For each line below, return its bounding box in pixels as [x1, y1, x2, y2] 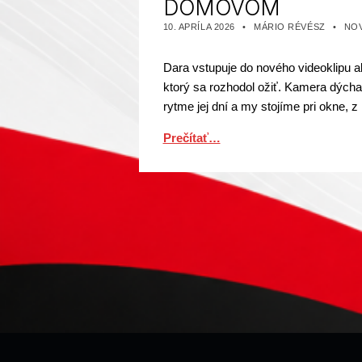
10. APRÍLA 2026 [162, 22, 235, 32]
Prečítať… [162, 131, 221, 145]
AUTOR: [253, 15, 291, 25]
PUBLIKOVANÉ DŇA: [162, 15, 255, 25]
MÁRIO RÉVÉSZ [253, 22, 326, 32]
